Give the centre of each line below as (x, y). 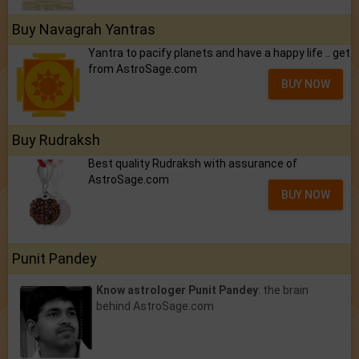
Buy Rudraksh (56, 139)
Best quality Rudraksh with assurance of (193, 163)
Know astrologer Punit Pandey (177, 290)
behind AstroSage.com (155, 306)
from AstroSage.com (143, 69)
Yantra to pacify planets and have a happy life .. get (219, 52)
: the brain (283, 290)
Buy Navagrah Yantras (84, 29)
